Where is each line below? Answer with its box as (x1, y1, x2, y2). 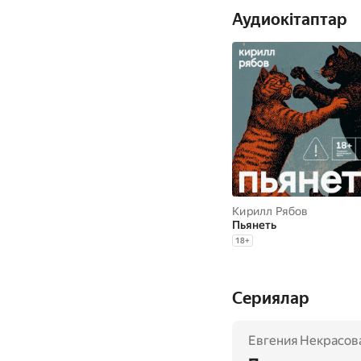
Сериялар (232, 288, 309, 308)
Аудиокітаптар (232, 10, 347, 29)
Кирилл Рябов (232, 205, 309, 218)
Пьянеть (232, 218, 276, 231)
